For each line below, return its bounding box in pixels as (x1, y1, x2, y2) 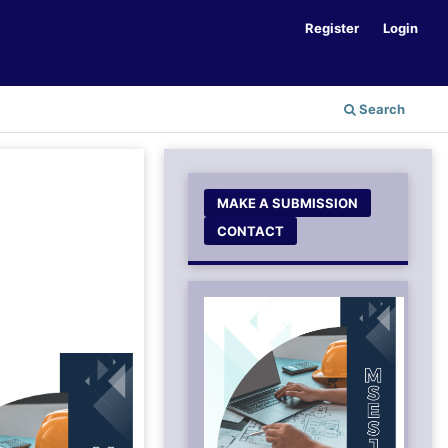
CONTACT (217, 222, 285, 239)
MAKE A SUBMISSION (217, 194, 359, 211)
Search (356, 100, 405, 117)
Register (305, 19, 360, 36)
